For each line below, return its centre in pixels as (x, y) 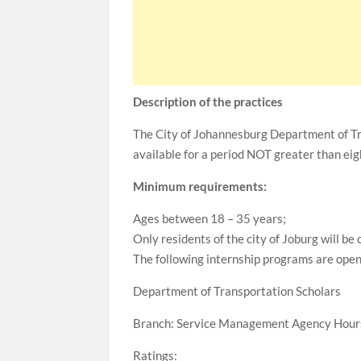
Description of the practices (208, 102)
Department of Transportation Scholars (237, 291)
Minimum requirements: (200, 186)
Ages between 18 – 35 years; (210, 218)
